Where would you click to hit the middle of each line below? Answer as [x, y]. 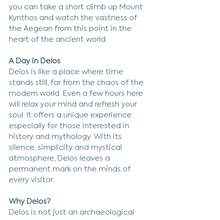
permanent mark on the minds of [71, 169]
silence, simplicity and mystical [66, 148]
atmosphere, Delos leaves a [60, 158]
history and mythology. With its [66, 137]
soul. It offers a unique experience [71, 115]
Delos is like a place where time [67, 72]
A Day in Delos [35, 61]
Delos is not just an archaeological [72, 212]
